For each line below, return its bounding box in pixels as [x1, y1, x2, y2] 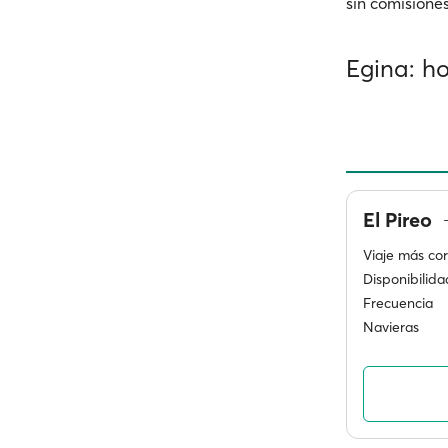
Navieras [363, 318, 419, 336]
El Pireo [363, 207, 437, 232]
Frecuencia [363, 294, 433, 312]
